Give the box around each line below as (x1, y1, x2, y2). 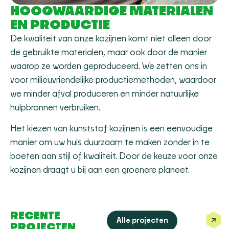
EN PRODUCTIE (10, 18, 110, 32)
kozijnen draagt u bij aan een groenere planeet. (10, 166, 190, 175)
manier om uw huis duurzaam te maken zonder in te (10, 139, 210, 147)
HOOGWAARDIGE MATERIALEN (10, 5, 213, 18)
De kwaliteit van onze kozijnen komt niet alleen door (10, 34, 212, 43)
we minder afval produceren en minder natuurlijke (10, 89, 199, 98)
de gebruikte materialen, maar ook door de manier (10, 48, 207, 57)
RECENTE (10, 211, 60, 221)
